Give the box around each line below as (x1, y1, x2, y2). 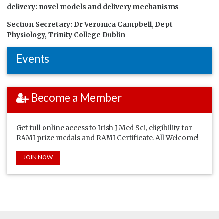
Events (16, 52, 49, 66)
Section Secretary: (7, 20, 74, 29)
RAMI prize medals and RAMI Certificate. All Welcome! (16, 133, 199, 142)
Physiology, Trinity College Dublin (7, 30, 126, 39)
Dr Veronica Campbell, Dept (74, 20, 173, 29)
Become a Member (28, 91, 122, 105)
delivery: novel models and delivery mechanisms (7, 2, 179, 11)
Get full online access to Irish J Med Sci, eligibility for (16, 123, 192, 132)
